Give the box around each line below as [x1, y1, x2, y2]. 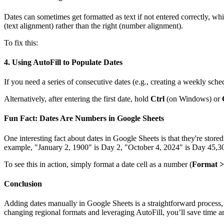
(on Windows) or [164, 94, 222, 103]
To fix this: [4, 38, 38, 47]
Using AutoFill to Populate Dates [12, 57, 122, 66]
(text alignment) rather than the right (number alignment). [4, 21, 183, 30]
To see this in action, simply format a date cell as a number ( [4, 159, 192, 168]
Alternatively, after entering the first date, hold [4, 94, 150, 103]
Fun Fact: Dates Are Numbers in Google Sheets [4, 114, 164, 123]
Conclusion [4, 179, 42, 188]
